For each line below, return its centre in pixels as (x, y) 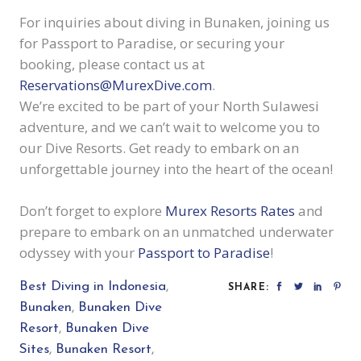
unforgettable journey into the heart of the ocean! (176, 168)
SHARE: (248, 287)
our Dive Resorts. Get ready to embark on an (159, 147)
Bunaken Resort (104, 349)
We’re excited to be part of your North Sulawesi (169, 106)
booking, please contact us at (112, 64)
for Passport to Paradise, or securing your (152, 43)
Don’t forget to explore (92, 210)
